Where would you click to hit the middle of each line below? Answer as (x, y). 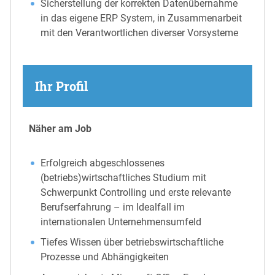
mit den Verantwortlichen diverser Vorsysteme (140, 33)
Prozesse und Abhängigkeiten (105, 257)
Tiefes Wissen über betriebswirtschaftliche (132, 242)
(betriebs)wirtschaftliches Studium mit (124, 177)
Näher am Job (60, 128)
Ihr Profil (61, 86)
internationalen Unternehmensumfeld (121, 222)
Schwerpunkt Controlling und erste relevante (136, 192)
